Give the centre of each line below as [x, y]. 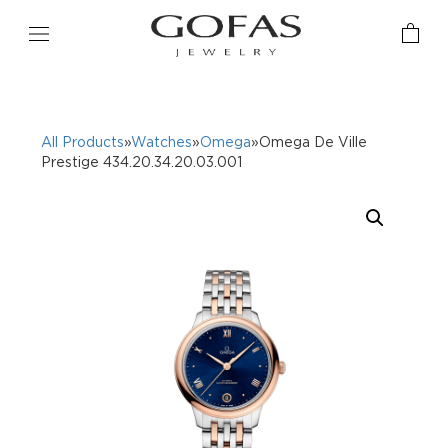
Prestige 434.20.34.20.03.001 [142, 161]
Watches [162, 141]
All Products [83, 141]
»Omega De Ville [309, 141]
